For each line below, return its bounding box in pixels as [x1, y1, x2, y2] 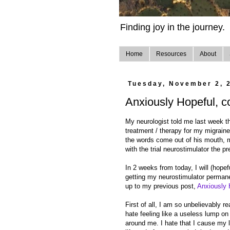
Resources [156, 50, 186, 58]
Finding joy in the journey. [120, 22, 225, 32]
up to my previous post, [125, 182, 197, 190]
